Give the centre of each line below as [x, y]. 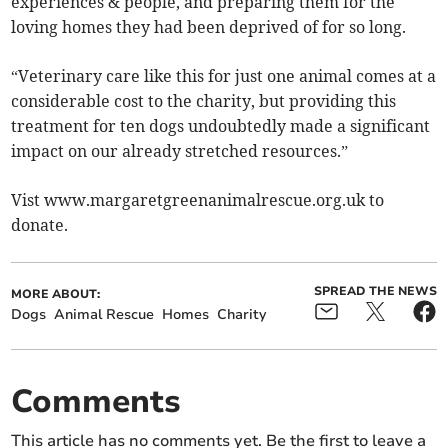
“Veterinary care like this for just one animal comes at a [224, 76]
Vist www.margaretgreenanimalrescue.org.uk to [198, 200]
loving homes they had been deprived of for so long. [209, 27]
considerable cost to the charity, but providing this [204, 101]
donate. [40, 225]
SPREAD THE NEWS [375, 291]
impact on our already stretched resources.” [180, 151]
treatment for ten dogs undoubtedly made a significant [221, 126]
